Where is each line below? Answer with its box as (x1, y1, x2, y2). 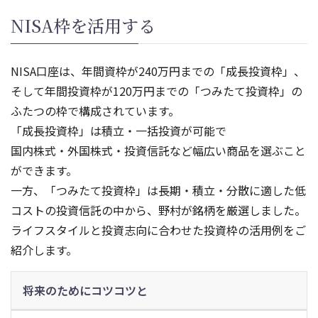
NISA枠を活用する (11, 13, 155, 38)
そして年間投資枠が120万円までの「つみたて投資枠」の (11, 82, 302, 99)
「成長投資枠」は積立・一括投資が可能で (11, 122, 226, 139)
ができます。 (11, 162, 77, 179)
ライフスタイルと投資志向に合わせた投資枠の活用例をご (11, 221, 306, 238)
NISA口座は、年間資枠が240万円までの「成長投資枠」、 (11, 62, 305, 79)
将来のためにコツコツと (23, 282, 148, 299)
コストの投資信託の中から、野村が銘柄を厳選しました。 (11, 202, 306, 219)
